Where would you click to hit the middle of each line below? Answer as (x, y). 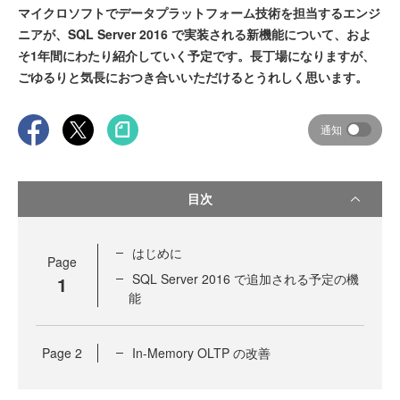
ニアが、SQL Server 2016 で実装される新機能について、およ (195, 33)
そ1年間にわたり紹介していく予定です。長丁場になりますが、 (196, 55)
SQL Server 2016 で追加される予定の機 (246, 278)
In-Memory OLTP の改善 (201, 352)
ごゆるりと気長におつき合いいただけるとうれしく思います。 (193, 76)
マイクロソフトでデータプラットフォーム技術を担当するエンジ (199, 12)
